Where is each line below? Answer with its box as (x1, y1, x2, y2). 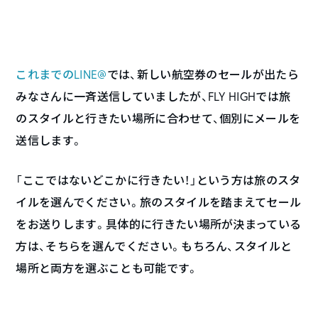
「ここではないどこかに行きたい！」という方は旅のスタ (16, 172, 301, 187)
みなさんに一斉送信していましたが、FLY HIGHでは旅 (16, 88, 291, 104)
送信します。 (16, 132, 83, 148)
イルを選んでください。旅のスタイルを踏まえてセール (16, 194, 302, 209)
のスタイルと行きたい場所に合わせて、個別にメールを (16, 110, 301, 126)
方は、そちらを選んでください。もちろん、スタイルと (16, 238, 292, 253)
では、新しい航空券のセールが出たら (106, 66, 300, 82)
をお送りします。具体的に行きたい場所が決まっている (16, 216, 302, 231)
